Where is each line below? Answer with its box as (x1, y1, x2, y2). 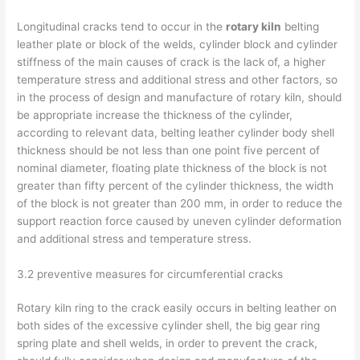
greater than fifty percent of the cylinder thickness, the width (17, 178, 334, 192)
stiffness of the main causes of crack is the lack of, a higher (17, 55, 326, 68)
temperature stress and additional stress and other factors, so (17, 72, 338, 86)
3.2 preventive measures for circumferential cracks (17, 267, 284, 280)
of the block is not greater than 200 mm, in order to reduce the (17, 196, 343, 210)
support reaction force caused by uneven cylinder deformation (17, 214, 342, 227)
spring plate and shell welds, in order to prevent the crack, (17, 337, 318, 350)
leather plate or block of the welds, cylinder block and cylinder (17, 37, 338, 51)
